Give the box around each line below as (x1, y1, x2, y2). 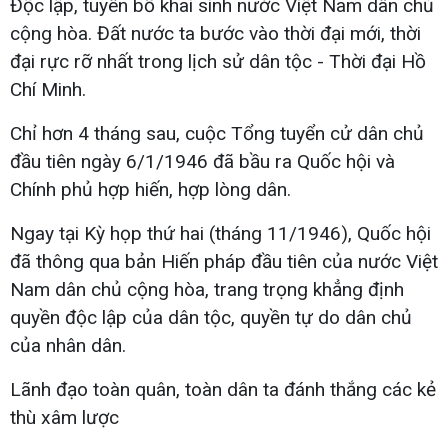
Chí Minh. (10, 77, 86, 101)
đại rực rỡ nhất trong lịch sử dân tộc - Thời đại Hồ (10, 49, 426, 73)
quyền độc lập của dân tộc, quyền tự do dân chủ (10, 305, 412, 329)
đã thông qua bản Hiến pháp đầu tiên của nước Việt (10, 249, 438, 273)
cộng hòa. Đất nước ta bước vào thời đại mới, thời (10, 21, 421, 45)
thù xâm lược (10, 405, 119, 429)
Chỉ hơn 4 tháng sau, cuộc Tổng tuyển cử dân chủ (10, 121, 424, 145)
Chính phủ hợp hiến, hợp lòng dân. (10, 177, 291, 201)
